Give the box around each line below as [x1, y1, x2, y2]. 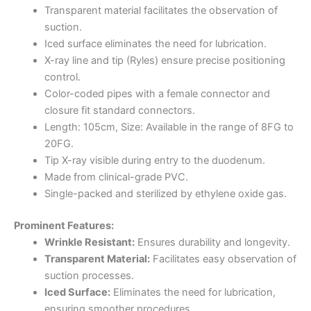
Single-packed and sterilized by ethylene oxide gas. [44, 187, 287, 200]
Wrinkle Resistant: [44, 235, 135, 249]
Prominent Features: [14, 219, 114, 232]
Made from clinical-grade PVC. [44, 170, 188, 183]
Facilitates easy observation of [149, 252, 296, 265]
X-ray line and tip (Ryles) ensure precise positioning [44, 53, 285, 67]
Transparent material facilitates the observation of [44, 3, 278, 17]
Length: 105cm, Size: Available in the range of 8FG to [44, 120, 294, 133]
